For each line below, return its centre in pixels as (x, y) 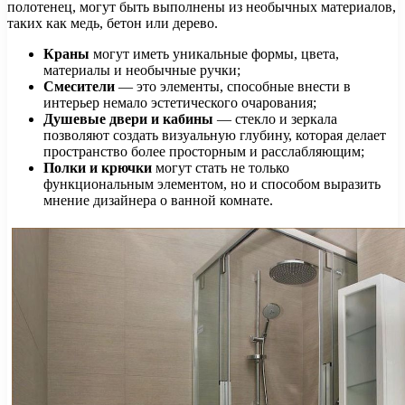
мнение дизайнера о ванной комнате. (158, 200)
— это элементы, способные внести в (233, 86)
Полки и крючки (98, 167)
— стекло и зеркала (275, 118)
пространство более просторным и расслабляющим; (204, 151)
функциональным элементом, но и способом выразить (212, 184)
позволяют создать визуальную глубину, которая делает (215, 135)
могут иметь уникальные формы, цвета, (214, 53)
